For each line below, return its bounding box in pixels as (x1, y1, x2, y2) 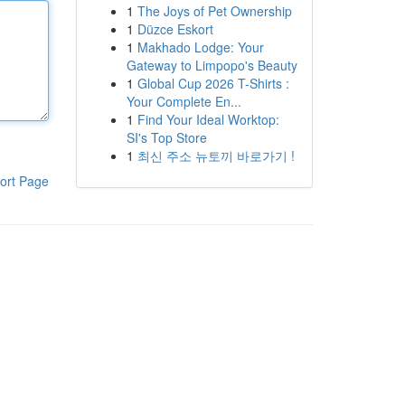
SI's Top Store (126, 128, 207, 146)
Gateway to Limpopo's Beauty (126, 56, 297, 74)
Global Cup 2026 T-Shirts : (137, 74, 289, 92)
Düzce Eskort (137, 20, 213, 38)
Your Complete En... (126, 92, 241, 110)
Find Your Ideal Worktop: (137, 110, 279, 128)
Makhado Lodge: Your (137, 38, 264, 56)
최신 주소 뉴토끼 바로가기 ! (137, 146, 295, 165)
